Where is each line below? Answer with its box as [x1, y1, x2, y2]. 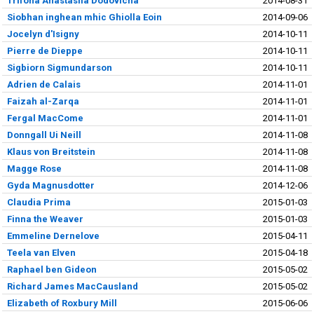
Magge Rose [6, 163, 62, 174]
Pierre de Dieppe [6, 45, 83, 56]
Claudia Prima [6, 196, 71, 207]
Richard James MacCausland [6, 280, 138, 292]
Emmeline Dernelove [6, 230, 100, 241]
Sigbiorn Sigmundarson [6, 62, 112, 73]
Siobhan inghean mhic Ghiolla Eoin [6, 11, 162, 22]
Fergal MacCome [6, 112, 83, 123]
